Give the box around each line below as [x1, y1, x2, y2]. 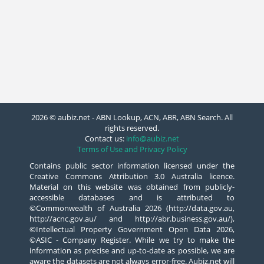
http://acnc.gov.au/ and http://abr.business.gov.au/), [29, 213, 235, 224]
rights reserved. [105, 123, 159, 133]
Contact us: [85, 133, 126, 144]
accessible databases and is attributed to [29, 192, 235, 203]
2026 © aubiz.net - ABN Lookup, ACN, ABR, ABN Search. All [31, 112, 233, 123]
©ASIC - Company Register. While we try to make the [29, 235, 235, 245]
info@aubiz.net [126, 133, 179, 144]
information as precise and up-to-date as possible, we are [29, 245, 235, 256]
